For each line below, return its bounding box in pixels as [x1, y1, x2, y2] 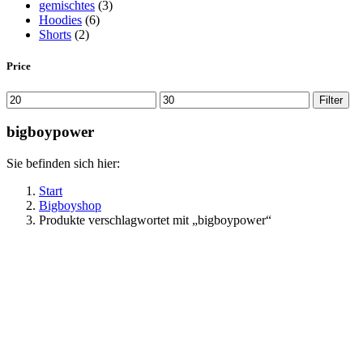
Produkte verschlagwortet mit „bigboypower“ [39, 213, 271, 228]
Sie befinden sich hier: [6, 156, 120, 171]
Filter [319, 93, 343, 106]
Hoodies [39, 13, 82, 28]
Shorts [39, 28, 71, 42]
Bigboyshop [39, 199, 101, 213]
